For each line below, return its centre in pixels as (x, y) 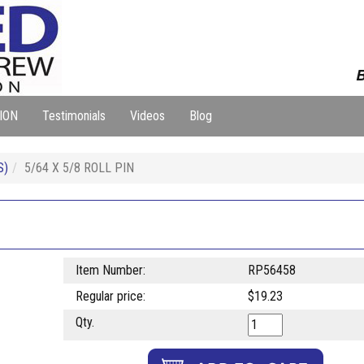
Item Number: (110, 270)
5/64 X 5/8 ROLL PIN (79, 168)
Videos (147, 116)
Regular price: (110, 296)
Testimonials (74, 116)
